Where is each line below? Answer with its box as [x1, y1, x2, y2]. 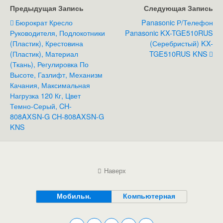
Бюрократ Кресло [15, 17, 73, 28]
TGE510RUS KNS [149, 48, 208, 59]
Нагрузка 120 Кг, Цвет [10, 90, 81, 101]
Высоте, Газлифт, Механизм [10, 69, 103, 80]
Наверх [104, 166, 126, 176]
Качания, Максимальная [10, 80, 90, 91]
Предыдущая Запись [10, 3, 84, 13]
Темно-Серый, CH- [10, 101, 72, 111]
